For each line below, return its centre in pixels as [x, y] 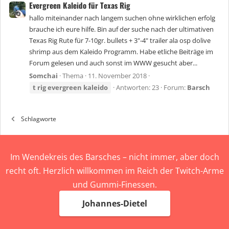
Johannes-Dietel [114, 204]
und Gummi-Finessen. [114, 185]
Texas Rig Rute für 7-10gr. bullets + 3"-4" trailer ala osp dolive [120, 41]
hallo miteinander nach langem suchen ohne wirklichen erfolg [122, 18]
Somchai [43, 76]
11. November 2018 [117, 76]
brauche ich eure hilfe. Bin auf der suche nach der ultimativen [121, 29]
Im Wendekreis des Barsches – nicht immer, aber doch [114, 157]
